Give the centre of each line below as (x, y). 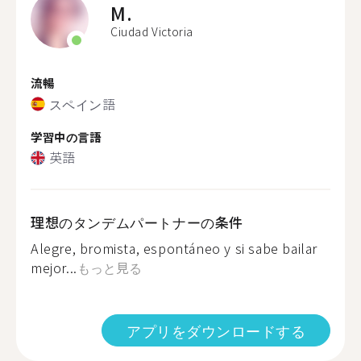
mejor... (54, 268)
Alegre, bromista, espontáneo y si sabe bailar (174, 248)
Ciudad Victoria (152, 31)
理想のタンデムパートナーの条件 (137, 222)
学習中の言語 (66, 136)
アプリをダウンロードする (216, 330)
